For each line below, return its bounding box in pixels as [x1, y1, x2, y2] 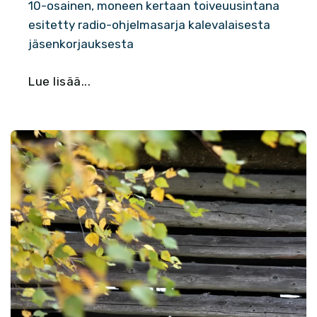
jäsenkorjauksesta [28, 36, 134, 51]
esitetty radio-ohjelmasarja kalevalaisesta [28, 17, 270, 32]
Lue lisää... [28, 74, 91, 88]
